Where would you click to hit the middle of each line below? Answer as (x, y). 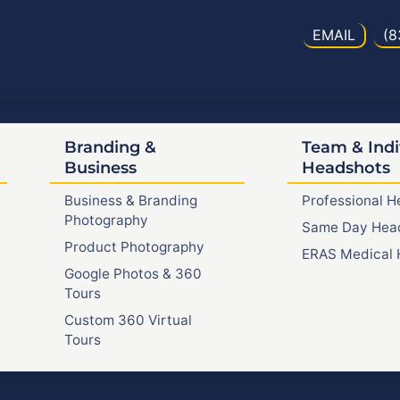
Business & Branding (130, 200)
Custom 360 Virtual (128, 320)
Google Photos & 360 (133, 273)
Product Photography (134, 246)
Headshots (346, 167)
